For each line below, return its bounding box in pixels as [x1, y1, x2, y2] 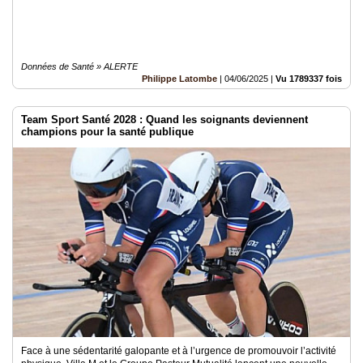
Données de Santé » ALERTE [21, 62, 138, 71]
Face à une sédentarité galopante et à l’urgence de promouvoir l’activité [21, 345, 336, 357]
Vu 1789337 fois [275, 74, 342, 83]
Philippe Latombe [142, 74, 217, 83]
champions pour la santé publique [21, 126, 194, 138]
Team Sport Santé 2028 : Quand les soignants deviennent [21, 113, 308, 126]
